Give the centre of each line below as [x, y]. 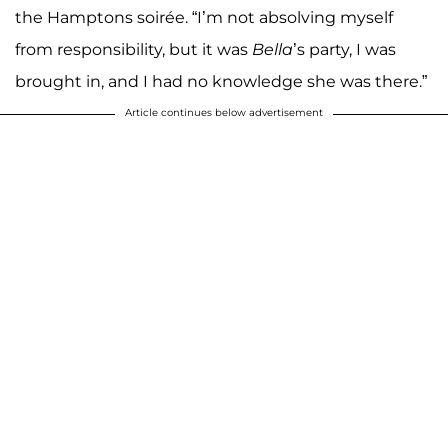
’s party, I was [344, 50]
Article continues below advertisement [224, 113]
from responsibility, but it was [133, 50]
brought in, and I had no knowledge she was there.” [221, 82]
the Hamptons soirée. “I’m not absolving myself [204, 18]
